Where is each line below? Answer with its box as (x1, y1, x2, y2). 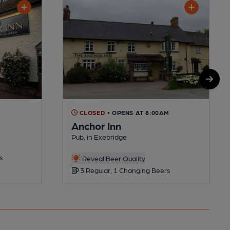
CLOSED (78, 108, 106, 116)
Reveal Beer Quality (80, 154, 145, 162)
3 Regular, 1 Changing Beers (79, 165, 170, 174)
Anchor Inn (71, 119, 121, 132)
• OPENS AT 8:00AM (107, 108, 170, 116)
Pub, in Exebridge (71, 132, 127, 141)
